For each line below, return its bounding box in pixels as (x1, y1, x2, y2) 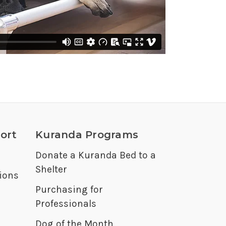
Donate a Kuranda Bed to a (35, 149, 156, 161)
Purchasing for (35, 184, 103, 196)
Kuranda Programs (35, 129, 138, 141)
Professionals (35, 198, 96, 210)
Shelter (35, 163, 67, 176)
